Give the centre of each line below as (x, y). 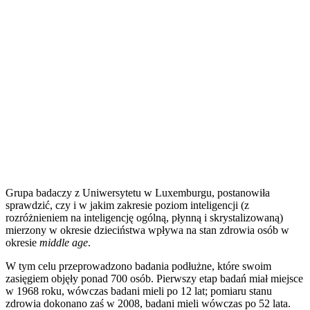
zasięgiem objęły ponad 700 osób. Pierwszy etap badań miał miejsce (154, 278)
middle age (64, 242)
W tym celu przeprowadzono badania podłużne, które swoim (138, 266)
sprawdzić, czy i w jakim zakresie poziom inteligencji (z (127, 205)
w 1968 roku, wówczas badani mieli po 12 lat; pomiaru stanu (139, 291)
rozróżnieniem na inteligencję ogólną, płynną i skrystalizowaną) (144, 217)
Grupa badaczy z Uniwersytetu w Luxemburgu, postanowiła (138, 192)
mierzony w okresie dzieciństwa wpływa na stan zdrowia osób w (147, 230)
